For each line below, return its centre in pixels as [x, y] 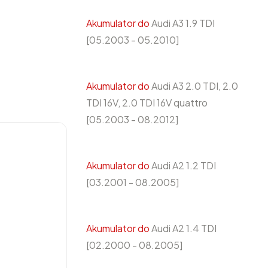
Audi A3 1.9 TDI [182, 23]
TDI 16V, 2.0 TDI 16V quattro [147, 103]
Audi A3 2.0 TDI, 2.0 [194, 86]
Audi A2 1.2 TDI [183, 165]
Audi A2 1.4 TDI [183, 228]
